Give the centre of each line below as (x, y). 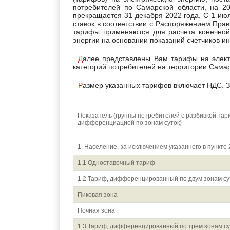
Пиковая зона (98, 195)
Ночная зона (96, 210)
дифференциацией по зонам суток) (130, 123)
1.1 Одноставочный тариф (116, 163)
